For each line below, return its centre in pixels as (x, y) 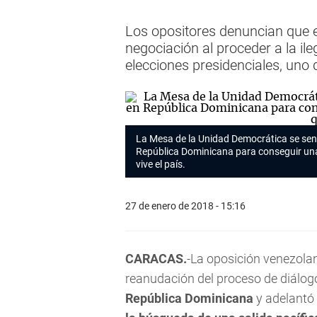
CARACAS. (156, 259)
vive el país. (162, 164)
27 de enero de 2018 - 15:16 (185, 206)
